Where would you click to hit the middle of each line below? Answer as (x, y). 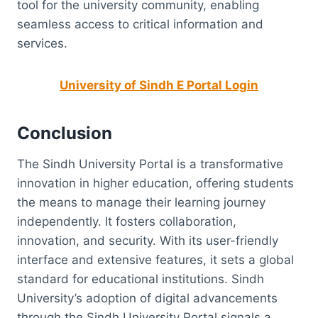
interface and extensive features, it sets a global (155, 259)
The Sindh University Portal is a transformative (150, 164)
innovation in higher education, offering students (155, 183)
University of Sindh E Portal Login (159, 85)
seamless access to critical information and (140, 24)
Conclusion (65, 133)
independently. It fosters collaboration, (127, 221)
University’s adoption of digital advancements (147, 298)
